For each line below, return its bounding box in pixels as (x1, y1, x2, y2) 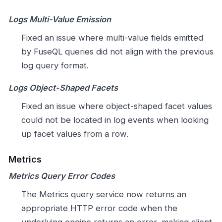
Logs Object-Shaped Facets (8, 83, 118, 93)
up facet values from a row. (21, 128, 128, 139)
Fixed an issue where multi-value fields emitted (21, 32, 203, 43)
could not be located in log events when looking (21, 114, 209, 125)
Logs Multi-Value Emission (8, 14, 111, 25)
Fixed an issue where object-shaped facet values (21, 101, 212, 111)
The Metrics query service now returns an (21, 189, 186, 199)
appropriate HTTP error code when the (21, 203, 177, 213)
